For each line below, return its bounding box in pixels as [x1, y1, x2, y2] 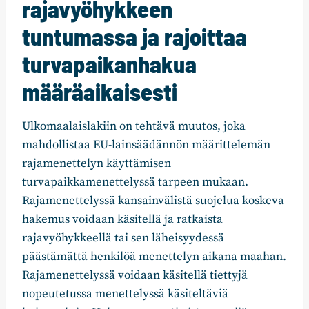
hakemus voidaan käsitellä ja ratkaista [22, 212, 223, 228]
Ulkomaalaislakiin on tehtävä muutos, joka [22, 119, 246, 134]
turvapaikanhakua [22, 50, 197, 79]
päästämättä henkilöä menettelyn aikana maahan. [22, 249, 286, 265]
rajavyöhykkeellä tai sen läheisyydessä [22, 230, 224, 246]
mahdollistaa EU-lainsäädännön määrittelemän [22, 137, 270, 153]
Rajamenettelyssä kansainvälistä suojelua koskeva [22, 193, 284, 209]
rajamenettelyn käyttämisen [22, 156, 171, 172]
